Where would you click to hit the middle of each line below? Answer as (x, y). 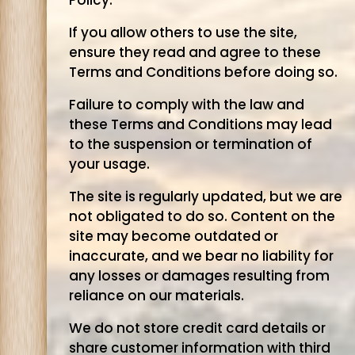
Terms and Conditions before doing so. (203, 72)
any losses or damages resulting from (199, 276)
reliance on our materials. (156, 296)
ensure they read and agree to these (195, 52)
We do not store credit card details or (197, 328)
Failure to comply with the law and (186, 105)
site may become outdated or (173, 236)
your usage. (109, 164)
